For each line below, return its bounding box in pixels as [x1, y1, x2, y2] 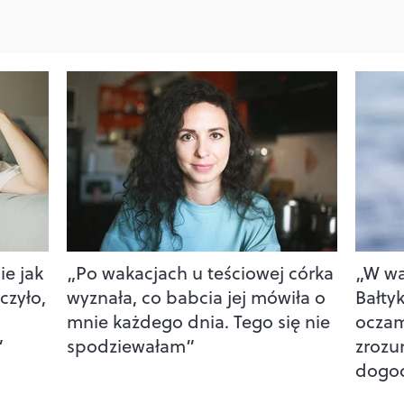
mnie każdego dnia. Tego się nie [66, 308, 330, 335]
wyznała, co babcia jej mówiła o [66, 283, 326, 310]
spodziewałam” [66, 332, 195, 359]
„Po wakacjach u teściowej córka [66, 259, 334, 286]
